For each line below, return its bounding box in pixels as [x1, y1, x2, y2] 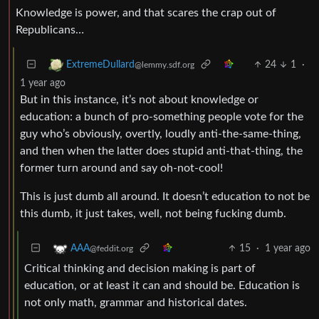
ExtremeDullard [66, 60, 135, 70]
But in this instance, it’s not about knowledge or [20, 93, 258, 105]
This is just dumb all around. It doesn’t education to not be [20, 190, 310, 202]
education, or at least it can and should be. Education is [24, 279, 300, 291]
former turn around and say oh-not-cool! [20, 162, 223, 174]
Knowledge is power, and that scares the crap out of [16, 6, 276, 19]
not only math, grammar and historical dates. [24, 296, 247, 308]
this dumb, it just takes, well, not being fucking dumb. [20, 207, 286, 219]
